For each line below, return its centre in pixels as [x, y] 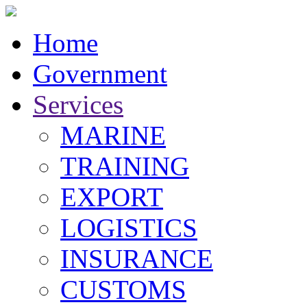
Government [100, 74]
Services [78, 105]
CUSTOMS [123, 290]
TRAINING [125, 166]
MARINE [113, 135]
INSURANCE [137, 259]
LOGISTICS [129, 228]
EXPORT [112, 197]
